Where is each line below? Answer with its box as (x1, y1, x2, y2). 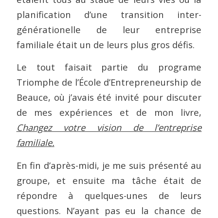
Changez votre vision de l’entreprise (16, 121, 202, 134)
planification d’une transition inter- (16, 8, 202, 20)
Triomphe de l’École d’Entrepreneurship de (16, 76, 202, 89)
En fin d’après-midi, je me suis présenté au (16, 159, 202, 171)
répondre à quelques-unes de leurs (16, 189, 202, 201)
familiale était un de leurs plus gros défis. (16, 38, 195, 51)
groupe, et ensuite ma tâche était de (16, 174, 202, 186)
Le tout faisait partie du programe (16, 61, 202, 73)
